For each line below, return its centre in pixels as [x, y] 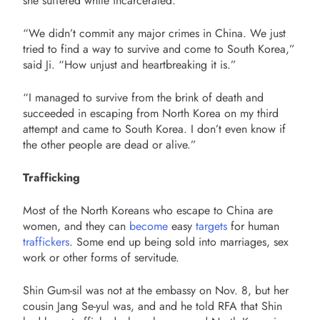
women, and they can [76, 226]
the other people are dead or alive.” [110, 145]
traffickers [46, 242]
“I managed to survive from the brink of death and [143, 97]
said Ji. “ [44, 65]
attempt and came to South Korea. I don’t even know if [154, 129]
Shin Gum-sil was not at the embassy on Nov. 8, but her [156, 290]
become [149, 226]
